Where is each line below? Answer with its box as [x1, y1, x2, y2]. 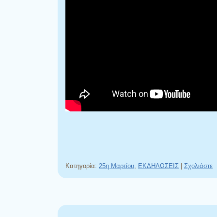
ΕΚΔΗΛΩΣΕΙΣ [138, 162, 179, 170]
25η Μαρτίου [99, 162, 134, 170]
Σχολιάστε [184, 162, 213, 170]
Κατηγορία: [65, 162, 99, 170]
